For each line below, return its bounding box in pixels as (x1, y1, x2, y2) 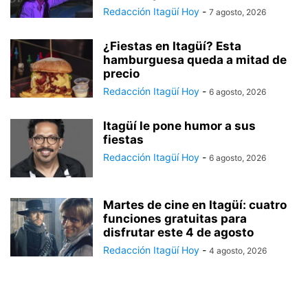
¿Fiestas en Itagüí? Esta (103, 38, 241, 53)
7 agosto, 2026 (209, 6, 266, 17)
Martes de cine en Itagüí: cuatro (103, 197, 287, 212)
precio (103, 66, 140, 80)
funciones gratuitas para (103, 211, 247, 225)
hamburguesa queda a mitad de (103, 52, 287, 67)
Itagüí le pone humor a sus (103, 118, 256, 133)
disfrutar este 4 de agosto (103, 225, 254, 239)
